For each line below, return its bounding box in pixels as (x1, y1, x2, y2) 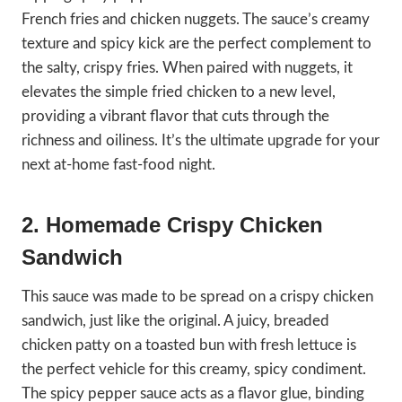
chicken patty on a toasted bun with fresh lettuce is (22, 337, 356, 354)
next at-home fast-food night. (22, 157, 215, 173)
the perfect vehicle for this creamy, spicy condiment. (22, 362, 366, 378)
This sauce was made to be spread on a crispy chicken (22, 289, 373, 305)
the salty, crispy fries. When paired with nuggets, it (22, 60, 353, 76)
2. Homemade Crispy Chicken (22, 213, 323, 238)
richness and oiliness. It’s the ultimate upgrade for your (22, 133, 380, 149)
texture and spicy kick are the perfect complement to (22, 36, 371, 52)
